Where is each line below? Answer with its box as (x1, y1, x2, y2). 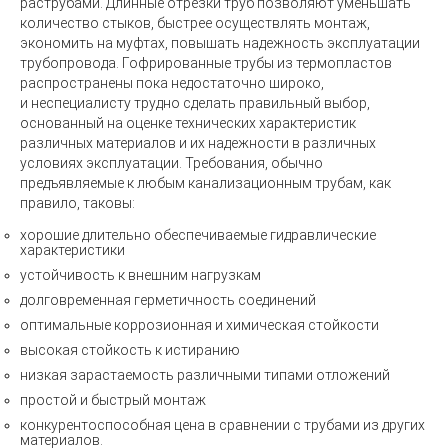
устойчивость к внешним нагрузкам (20, 267, 261, 283)
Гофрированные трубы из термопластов (122, 55, 392, 71)
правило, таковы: (20, 195, 135, 211)
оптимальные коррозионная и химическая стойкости (20, 317, 379, 333)
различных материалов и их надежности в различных (20, 135, 376, 151)
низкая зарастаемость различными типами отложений (20, 367, 390, 383)
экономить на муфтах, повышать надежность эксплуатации (20, 35, 420, 51)
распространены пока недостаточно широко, (20, 75, 324, 91)
